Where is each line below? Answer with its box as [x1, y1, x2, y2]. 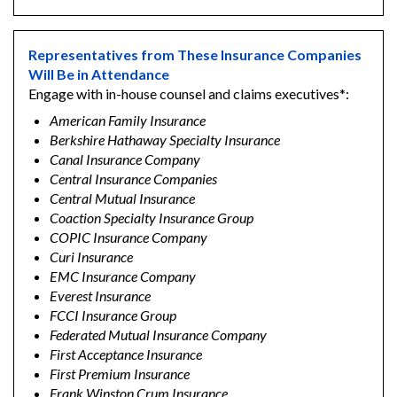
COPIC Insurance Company [50, 229, 207, 246]
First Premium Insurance [50, 365, 190, 383]
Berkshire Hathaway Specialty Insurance [50, 131, 280, 149]
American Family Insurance [50, 112, 206, 129]
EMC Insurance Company [50, 268, 196, 285]
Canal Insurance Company [50, 151, 200, 168]
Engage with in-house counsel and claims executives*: [28, 85, 349, 103]
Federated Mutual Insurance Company [50, 326, 267, 344]
